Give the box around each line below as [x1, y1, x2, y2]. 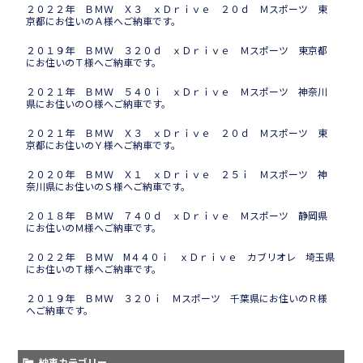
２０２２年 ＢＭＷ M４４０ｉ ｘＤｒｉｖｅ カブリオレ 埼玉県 [26, 250, 335, 264]
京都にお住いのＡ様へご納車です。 [26, 14, 181, 28]
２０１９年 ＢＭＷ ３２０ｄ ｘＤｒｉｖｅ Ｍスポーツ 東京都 [26, 43, 328, 58]
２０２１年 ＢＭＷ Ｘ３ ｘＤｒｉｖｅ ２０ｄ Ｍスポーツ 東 [26, 126, 328, 140]
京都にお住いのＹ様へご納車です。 [26, 138, 181, 152]
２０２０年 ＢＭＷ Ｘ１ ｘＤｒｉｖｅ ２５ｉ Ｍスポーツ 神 [26, 167, 328, 181]
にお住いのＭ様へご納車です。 [26, 220, 162, 235]
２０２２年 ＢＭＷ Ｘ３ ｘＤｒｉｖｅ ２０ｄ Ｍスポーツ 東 [26, 2, 328, 16]
